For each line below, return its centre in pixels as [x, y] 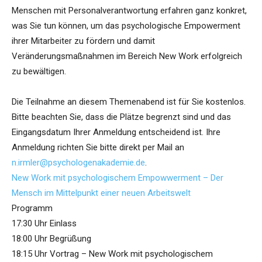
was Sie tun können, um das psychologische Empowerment [126, 26]
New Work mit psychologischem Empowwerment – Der [118, 178]
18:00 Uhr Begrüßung [51, 239]
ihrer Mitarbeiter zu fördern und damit [83, 41]
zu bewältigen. [39, 72]
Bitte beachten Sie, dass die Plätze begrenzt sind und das [121, 117]
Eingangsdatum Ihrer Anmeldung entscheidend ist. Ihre [116, 132]
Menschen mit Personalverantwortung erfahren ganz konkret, [129, 11]
